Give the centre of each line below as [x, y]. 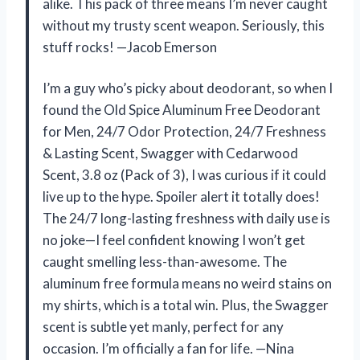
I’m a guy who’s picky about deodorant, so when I [188, 88]
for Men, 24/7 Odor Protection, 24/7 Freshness [184, 131]
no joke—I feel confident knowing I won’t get [174, 239]
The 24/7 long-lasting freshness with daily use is [186, 218]
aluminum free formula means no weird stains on [187, 283]
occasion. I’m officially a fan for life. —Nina [168, 348]
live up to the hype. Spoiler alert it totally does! [181, 196]
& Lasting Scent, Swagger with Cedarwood [170, 153]
